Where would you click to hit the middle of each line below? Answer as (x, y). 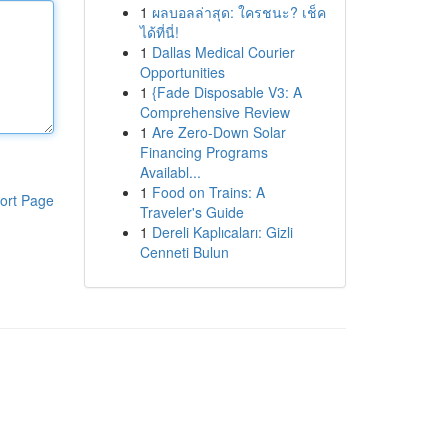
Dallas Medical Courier (223, 52)
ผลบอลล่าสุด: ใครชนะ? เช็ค (238, 12)
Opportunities (182, 72)
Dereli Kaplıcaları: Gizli (222, 232)
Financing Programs (203, 152)
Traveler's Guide (191, 212)
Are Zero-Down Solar (218, 132)
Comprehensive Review (214, 112)
